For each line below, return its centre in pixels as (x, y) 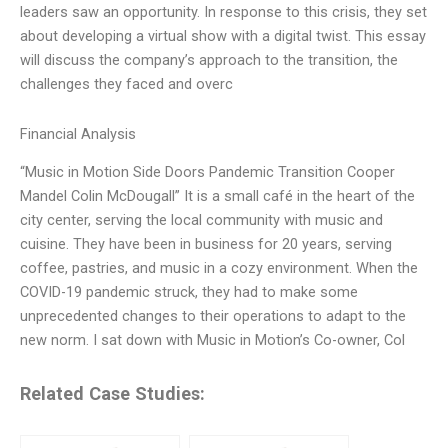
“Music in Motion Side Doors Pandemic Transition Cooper (207, 172)
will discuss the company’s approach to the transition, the (209, 60)
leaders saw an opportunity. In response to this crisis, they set (223, 12)
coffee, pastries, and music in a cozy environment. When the (219, 268)
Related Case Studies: (112, 394)
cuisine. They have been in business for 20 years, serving (206, 244)
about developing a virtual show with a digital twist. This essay (223, 36)
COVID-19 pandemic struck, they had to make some (189, 292)
